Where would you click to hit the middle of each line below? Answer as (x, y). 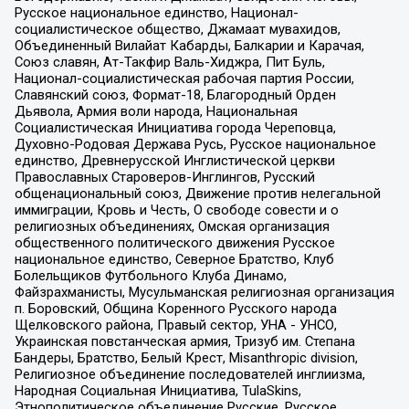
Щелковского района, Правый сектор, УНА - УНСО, (175, 325)
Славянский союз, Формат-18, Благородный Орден (175, 94)
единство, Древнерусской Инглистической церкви (174, 160)
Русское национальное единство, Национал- (156, 12)
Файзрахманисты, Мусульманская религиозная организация (204, 292)
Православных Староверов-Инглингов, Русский (164, 177)
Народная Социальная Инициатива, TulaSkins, (157, 390)
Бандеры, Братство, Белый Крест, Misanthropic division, (186, 357)
